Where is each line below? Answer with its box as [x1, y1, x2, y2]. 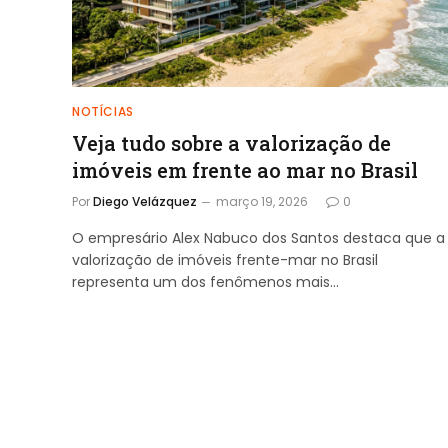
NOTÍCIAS [72, 102, 134, 120]
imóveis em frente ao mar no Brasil [72, 156, 418, 183]
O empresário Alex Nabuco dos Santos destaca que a [72, 227, 445, 248]
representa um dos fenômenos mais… [72, 271, 339, 292]
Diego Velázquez [93, 192, 197, 210]
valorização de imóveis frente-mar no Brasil [72, 249, 378, 270]
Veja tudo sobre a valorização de [72, 129, 391, 156]
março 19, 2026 [216, 192, 308, 210]
